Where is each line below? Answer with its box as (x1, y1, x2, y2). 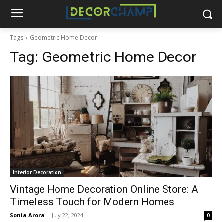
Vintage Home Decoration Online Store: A (10, 183, 198, 195)
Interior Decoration (13, 169, 61, 176)
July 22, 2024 (52, 211, 83, 219)
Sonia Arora (10, 211, 45, 219)
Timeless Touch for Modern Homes (10, 196, 174, 208)
